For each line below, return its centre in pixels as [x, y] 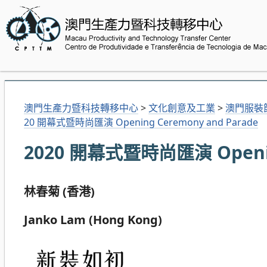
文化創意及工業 [182, 108]
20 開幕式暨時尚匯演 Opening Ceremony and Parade [141, 122]
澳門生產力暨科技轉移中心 [81, 108]
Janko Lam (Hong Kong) [93, 219]
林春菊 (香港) [59, 191]
